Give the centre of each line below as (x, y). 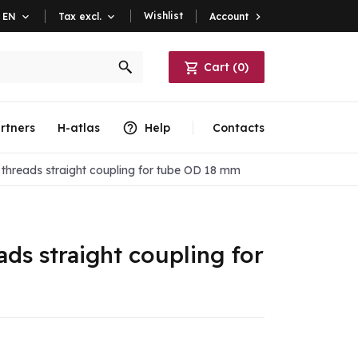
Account (229, 16)
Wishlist (163, 16)
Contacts (238, 128)
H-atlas (78, 128)
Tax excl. (80, 16)
